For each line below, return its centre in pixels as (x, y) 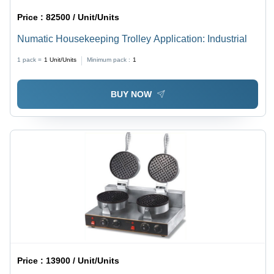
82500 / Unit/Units (83, 17)
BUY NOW (131, 94)
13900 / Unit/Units (83, 261)
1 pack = (30, 59)
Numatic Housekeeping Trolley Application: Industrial (132, 39)
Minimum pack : (109, 59)
